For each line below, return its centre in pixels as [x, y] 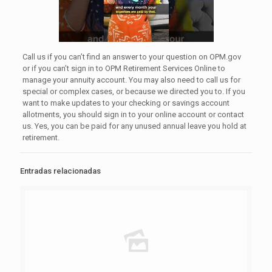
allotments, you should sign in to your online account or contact [133, 115]
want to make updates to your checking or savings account [126, 103]
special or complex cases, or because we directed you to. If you [134, 92]
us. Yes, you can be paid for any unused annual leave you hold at [134, 126]
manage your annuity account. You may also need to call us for [131, 80]
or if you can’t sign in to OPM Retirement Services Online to [124, 69]
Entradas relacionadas [60, 171]
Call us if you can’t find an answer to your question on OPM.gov [131, 57]
